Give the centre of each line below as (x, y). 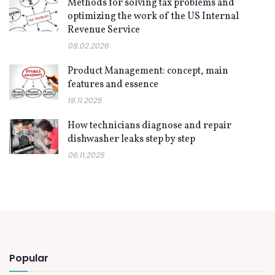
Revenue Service (104, 30)
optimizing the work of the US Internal (153, 17)
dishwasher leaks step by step (131, 140)
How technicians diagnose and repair (149, 126)
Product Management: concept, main (148, 72)
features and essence (113, 85)
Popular (29, 258)
